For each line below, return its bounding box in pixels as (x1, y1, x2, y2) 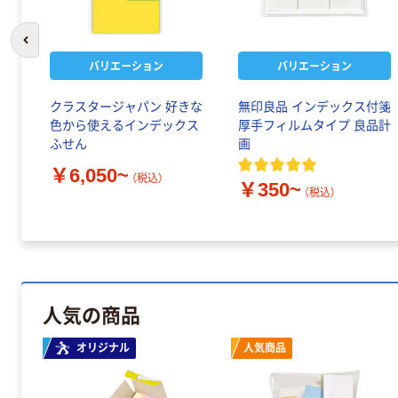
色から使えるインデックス (50, 118, 199, 133)
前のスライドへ (24, 42, 105, 56)
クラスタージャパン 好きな (50, 99, 203, 115)
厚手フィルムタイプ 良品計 (238, 118, 391, 133)
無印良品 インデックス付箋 (238, 99, 391, 115)
